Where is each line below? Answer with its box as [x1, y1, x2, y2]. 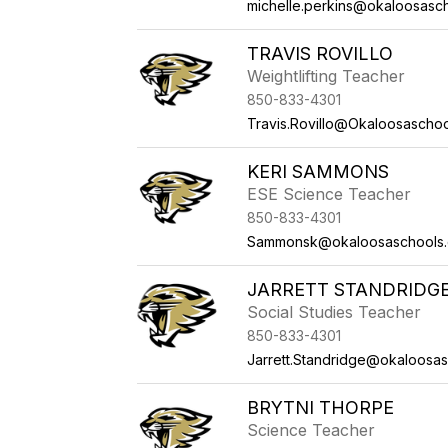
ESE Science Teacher [247, 184, 412, 204]
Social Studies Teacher [247, 302, 422, 322]
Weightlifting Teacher [247, 66, 406, 86]
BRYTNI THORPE [247, 397, 395, 418]
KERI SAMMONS [247, 161, 390, 182]
